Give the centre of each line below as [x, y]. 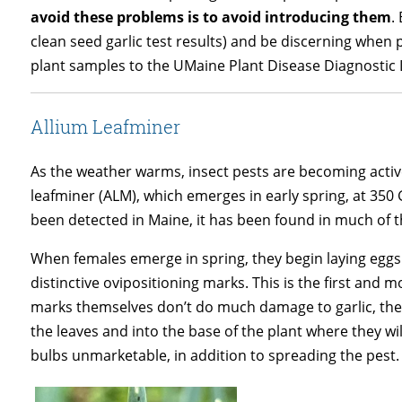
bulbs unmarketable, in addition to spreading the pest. [215, 356]
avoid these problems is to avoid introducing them [211, 17]
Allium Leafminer [106, 127]
